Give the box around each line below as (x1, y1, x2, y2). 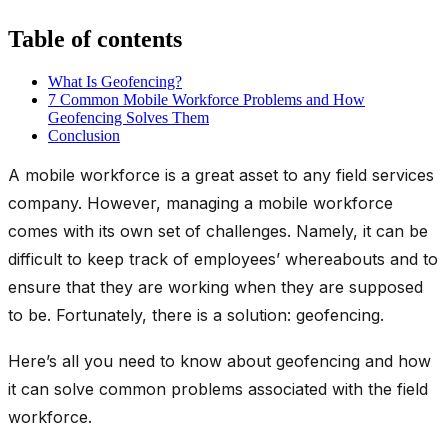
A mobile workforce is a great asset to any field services (8, 164, 434, 185)
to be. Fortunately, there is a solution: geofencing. (8, 304, 384, 325)
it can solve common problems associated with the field (8, 378, 428, 399)
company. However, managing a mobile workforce (8, 192, 393, 213)
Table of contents (8, 25, 182, 52)
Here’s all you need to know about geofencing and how (8, 350, 431, 371)
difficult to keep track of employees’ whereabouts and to (8, 248, 438, 269)
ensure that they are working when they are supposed (8, 276, 423, 297)
